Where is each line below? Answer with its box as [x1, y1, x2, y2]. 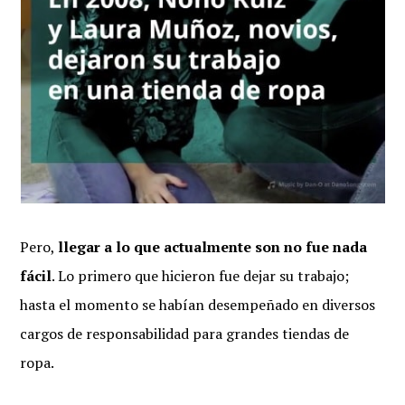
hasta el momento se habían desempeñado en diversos [20, 295, 376, 315]
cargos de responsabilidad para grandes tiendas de [20, 324, 350, 344]
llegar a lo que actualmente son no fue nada [58, 237, 368, 257]
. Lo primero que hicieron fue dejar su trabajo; [52, 266, 350, 286]
